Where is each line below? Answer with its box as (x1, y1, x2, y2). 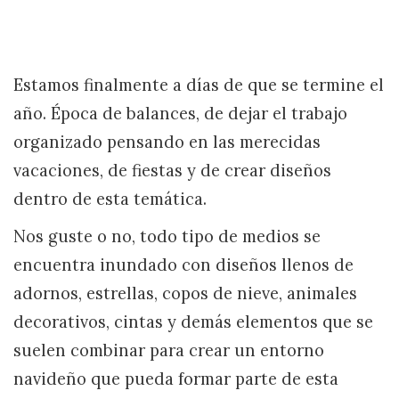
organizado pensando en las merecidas (13, 132, 321, 152)
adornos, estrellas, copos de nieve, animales (13, 283, 357, 304)
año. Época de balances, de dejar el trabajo (13, 103, 347, 124)
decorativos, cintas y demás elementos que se (13, 312, 373, 332)
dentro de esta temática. (13, 189, 207, 209)
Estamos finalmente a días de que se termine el (13, 75, 384, 95)
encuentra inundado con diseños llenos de (13, 255, 354, 275)
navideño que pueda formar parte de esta (13, 369, 338, 389)
